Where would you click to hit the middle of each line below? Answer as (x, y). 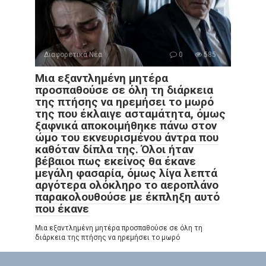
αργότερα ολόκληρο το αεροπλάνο (127, 185)
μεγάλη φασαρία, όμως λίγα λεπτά (126, 173)
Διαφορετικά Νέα (73, 55)
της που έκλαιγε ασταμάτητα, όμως (130, 114)
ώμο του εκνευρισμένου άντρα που (127, 138)
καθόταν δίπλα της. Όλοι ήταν (114, 150)
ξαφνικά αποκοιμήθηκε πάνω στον (126, 126)
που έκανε (62, 209)
